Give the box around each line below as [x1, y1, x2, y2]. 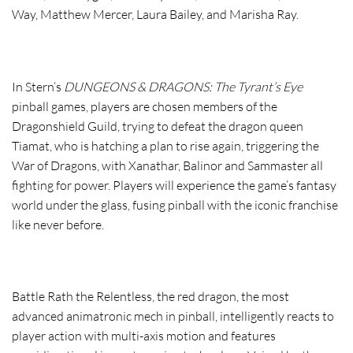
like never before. [12, 216, 104, 232]
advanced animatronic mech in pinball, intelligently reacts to [12, 308, 334, 325]
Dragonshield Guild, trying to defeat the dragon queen [12, 117, 303, 134]
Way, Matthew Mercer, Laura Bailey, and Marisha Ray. [12, 6, 299, 23]
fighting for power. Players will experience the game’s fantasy [12, 176, 336, 193]
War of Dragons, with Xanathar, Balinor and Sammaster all [12, 157, 323, 173]
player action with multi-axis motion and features [12, 328, 276, 344]
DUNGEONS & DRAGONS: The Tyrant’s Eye [64, 78, 303, 95]
